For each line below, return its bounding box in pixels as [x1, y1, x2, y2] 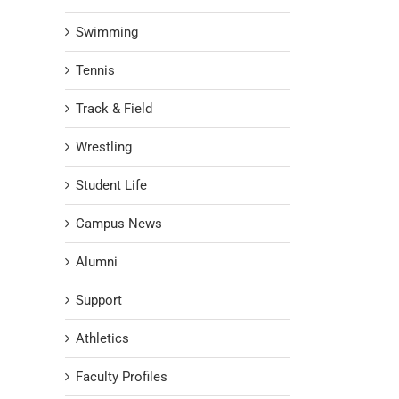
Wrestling [76, 139, 132, 156]
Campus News [76, 216, 162, 232]
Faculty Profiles [76, 369, 167, 386]
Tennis [76, 62, 115, 79]
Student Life [76, 177, 147, 194]
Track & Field [76, 101, 152, 118]
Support [76, 292, 122, 309]
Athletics [76, 330, 129, 347]
